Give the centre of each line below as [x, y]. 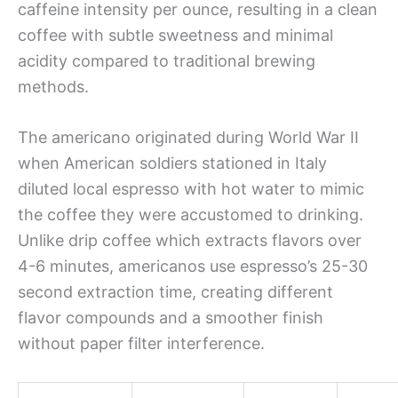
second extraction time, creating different [175, 292]
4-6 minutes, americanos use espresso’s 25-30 [193, 267]
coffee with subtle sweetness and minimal [175, 35]
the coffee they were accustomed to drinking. [191, 215]
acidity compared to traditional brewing [167, 60]
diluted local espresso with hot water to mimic [191, 189]
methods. [53, 86]
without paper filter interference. [141, 344]
